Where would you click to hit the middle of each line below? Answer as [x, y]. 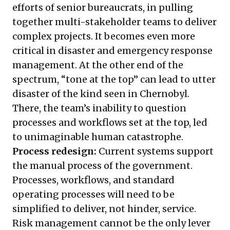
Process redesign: [54, 151]
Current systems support [155, 151]
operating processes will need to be [93, 195]
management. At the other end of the [98, 65]
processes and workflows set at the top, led [110, 123]
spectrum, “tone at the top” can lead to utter [114, 80]
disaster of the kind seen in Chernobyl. [101, 94]
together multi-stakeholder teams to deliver [114, 22]
